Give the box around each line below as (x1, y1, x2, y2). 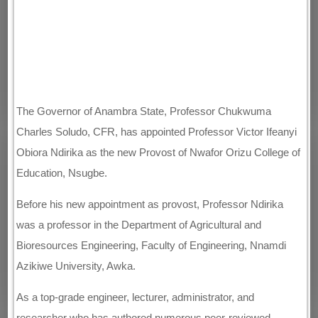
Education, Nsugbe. (16, 167, 108, 179)
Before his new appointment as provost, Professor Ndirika (16, 198, 284, 210)
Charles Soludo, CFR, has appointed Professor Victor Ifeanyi (16, 126, 297, 138)
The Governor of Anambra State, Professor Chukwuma (16, 105, 272, 117)
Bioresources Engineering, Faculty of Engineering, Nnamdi (16, 239, 287, 251)
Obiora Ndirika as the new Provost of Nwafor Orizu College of (16, 146, 301, 158)
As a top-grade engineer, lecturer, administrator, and (16, 291, 255, 303)
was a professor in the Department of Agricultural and (16, 219, 262, 231)
